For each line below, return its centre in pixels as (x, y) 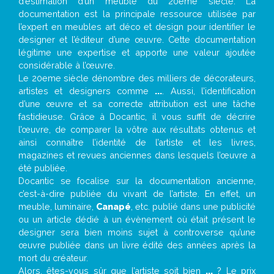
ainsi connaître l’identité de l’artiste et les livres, (137, 142)
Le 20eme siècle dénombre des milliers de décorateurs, (137, 78)
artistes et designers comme (87, 91)
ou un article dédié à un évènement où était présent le (137, 219)
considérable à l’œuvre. (67, 65)
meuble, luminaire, (57, 206)
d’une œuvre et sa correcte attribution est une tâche (137, 104)
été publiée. (43, 168)
